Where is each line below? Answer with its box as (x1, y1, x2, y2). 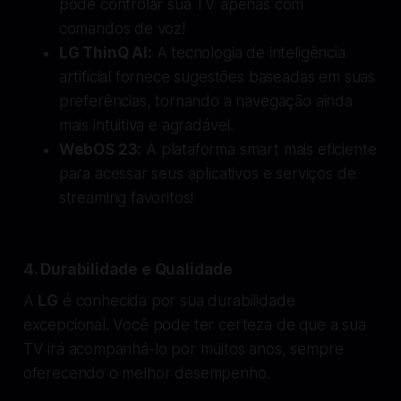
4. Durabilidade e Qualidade (22, 260, 234, 278)
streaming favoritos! (58, 188, 194, 207)
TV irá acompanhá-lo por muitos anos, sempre (22, 339, 344, 358)
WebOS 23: (58, 140, 142, 158)
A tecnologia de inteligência (151, 43, 346, 62)
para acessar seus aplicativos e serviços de (58, 164, 356, 183)
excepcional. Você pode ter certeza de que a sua (22, 315, 366, 334)
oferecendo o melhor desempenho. (22, 363, 270, 382)
